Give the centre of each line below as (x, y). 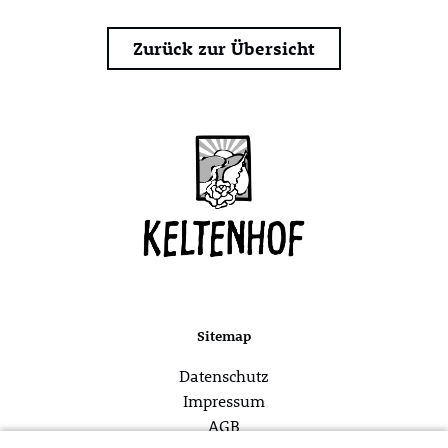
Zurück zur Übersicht (224, 48)
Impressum (224, 400)
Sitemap (224, 336)
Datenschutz (224, 375)
